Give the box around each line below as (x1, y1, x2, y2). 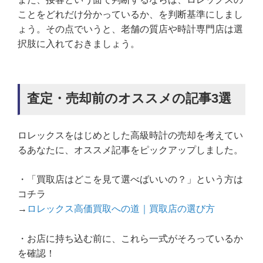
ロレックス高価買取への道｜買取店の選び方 (27, 204, 215, 214)
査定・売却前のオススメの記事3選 (27, 90, 231, 106)
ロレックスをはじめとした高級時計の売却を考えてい (18, 130, 243, 140)
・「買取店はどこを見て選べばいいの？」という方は (18, 174, 243, 185)
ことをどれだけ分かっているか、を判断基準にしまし (18, 9, 243, 19)
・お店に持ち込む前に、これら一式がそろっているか (18, 233, 243, 244)
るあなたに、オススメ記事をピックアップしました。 (18, 144, 243, 155)
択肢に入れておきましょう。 (18, 38, 140, 49)
